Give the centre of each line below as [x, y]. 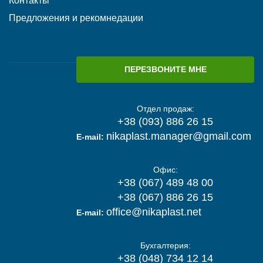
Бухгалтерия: [165, 246]
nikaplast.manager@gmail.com [179, 136]
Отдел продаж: [165, 109]
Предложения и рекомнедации [76, 18]
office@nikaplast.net [154, 212]
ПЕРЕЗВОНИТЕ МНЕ [165, 70]
